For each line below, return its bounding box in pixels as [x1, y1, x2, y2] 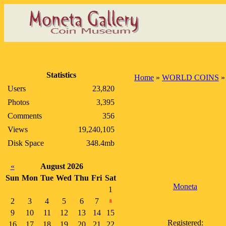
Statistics [46, 71, 76, 79]
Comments [8, 111, 42, 120]
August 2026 [40, 162, 83, 171]
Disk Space [8, 139, 44, 147]
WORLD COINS [162, 73, 219, 82]
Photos [8, 98, 29, 106]
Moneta [173, 182, 197, 191]
